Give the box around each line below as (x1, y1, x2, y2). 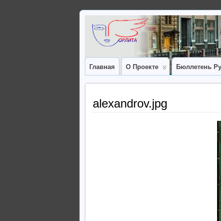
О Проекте (126, 63, 158, 71)
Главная (89, 63, 115, 71)
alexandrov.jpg (93, 97, 167, 110)
